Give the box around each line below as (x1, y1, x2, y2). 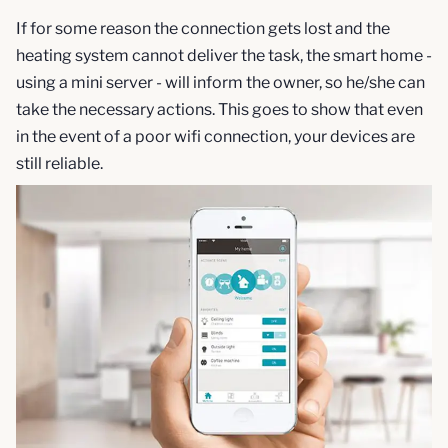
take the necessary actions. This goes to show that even (16, 100, 423, 120)
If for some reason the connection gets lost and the (16, 19, 390, 39)
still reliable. (16, 154, 103, 174)
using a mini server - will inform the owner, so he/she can (16, 73, 425, 93)
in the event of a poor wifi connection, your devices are (16, 127, 415, 147)
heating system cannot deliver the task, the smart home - (16, 46, 432, 66)
